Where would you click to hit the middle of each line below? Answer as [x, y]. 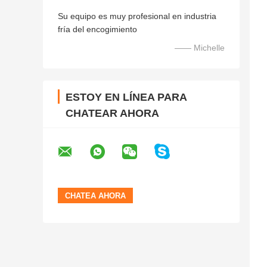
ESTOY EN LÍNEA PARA [126, 97]
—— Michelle [200, 48]
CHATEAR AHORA [112, 114]
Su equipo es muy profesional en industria [137, 16]
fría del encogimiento [97, 30]
